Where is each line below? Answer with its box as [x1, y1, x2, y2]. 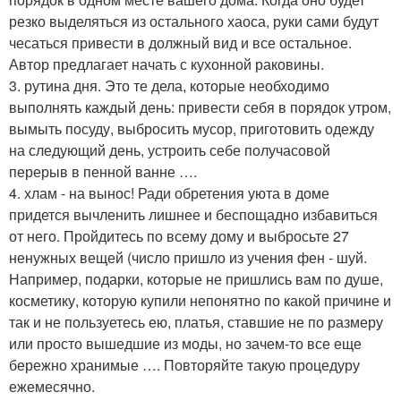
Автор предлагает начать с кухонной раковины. [9, 54, 324, 75]
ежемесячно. [9, 376, 95, 397]
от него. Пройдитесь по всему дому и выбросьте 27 [9, 226, 349, 247]
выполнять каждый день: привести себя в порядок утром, [9, 97, 391, 118]
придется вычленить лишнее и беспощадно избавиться [9, 204, 378, 226]
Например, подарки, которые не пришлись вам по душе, [9, 269, 383, 290]
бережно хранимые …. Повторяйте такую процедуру [9, 354, 360, 376]
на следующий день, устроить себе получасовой [9, 140, 330, 161]
